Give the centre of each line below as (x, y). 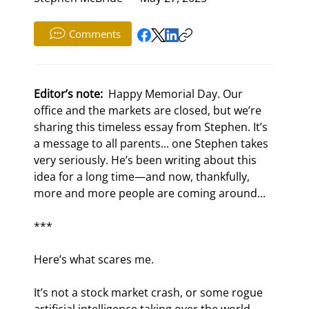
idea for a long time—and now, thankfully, (143, 177)
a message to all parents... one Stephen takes (153, 144)
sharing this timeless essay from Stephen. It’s (152, 127)
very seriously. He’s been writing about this (147, 160)
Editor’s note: (70, 94)
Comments (94, 34)
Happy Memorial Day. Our (176, 94)
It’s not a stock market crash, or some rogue (150, 293)
